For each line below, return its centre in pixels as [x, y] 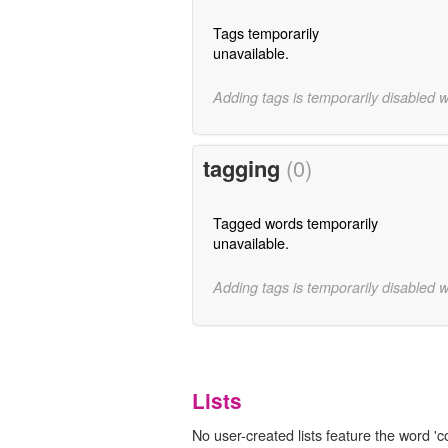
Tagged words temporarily [295, 223]
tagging [244, 168]
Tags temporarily [265, 32]
